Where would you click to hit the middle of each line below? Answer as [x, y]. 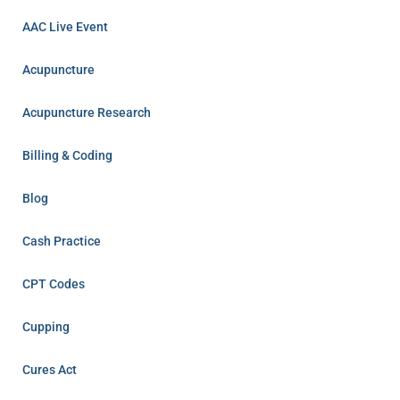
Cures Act [50, 369]
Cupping [46, 326]
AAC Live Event [65, 26]
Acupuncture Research [87, 112]
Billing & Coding [67, 155]
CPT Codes [54, 283]
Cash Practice [62, 241]
